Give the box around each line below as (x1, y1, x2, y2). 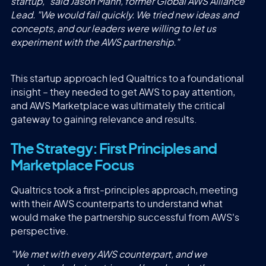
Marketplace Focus (10, 159, 134, 174)
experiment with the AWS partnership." (10, 37, 179, 47)
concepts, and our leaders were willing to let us (10, 24, 216, 34)
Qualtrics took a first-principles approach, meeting (10, 185, 238, 195)
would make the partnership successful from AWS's (10, 213, 239, 223)
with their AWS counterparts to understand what (10, 199, 223, 209)
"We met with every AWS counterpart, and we (10, 249, 207, 259)
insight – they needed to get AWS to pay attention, (10, 88, 235, 98)
